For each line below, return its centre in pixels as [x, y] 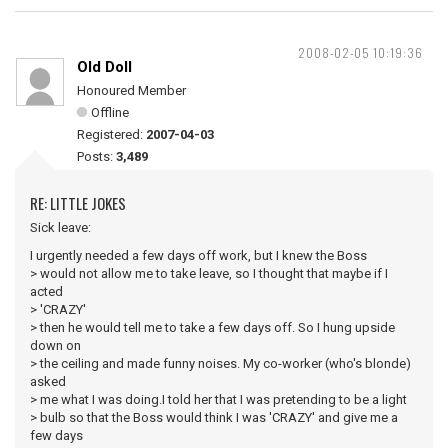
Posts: [96, 156]
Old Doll [104, 67]
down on [55, 345]
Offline [110, 112]
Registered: [111, 134]
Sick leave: [60, 227]
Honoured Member [131, 90]
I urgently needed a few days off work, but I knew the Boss [198, 255]
